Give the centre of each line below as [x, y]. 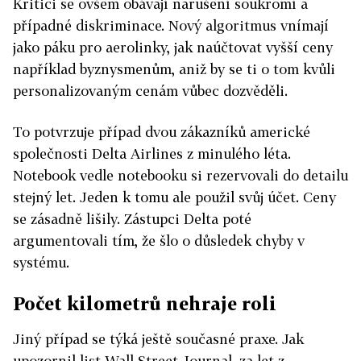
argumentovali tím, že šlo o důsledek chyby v [159, 241]
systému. [41, 263]
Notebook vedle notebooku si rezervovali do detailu [180, 176]
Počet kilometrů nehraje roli [145, 304]
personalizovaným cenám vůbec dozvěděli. [150, 91]
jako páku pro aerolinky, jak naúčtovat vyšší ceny [173, 48]
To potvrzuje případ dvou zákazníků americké [162, 132]
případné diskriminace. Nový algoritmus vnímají [171, 26]
